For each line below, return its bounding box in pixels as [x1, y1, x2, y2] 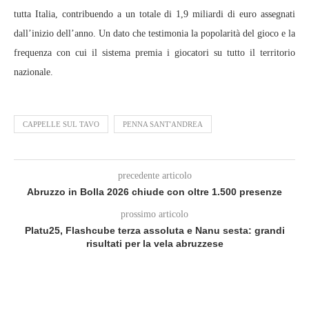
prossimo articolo [121, 209, 188, 219]
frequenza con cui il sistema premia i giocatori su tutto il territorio [14, 48, 295, 58]
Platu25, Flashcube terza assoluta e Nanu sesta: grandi [24, 225, 285, 236]
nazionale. [14, 67, 53, 77]
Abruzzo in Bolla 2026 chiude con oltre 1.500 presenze [27, 186, 282, 197]
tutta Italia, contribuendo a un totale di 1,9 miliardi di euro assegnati [14, 9, 295, 19]
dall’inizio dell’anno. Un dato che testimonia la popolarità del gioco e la [14, 28, 295, 39]
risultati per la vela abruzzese [86, 238, 223, 249]
